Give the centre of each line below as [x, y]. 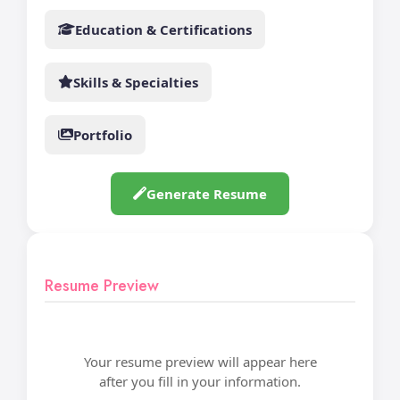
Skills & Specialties [136, 82]
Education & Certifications [163, 29]
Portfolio [103, 134]
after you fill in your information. [200, 381]
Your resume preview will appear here [200, 361]
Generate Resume [207, 193]
